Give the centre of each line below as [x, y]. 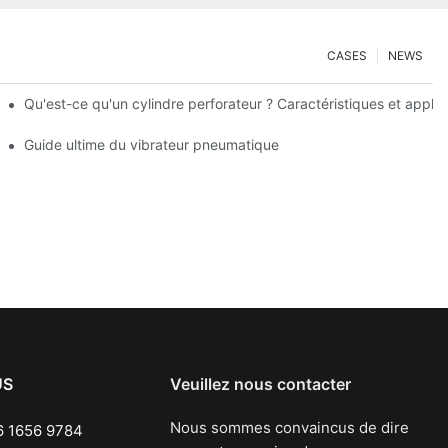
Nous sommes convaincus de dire [290, 427]
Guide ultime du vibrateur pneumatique [152, 144]
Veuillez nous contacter [261, 383]
